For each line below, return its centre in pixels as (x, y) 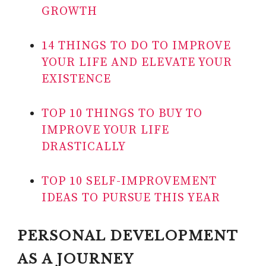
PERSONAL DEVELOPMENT (128, 236)
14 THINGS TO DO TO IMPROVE (136, 46)
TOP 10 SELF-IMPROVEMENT (129, 182)
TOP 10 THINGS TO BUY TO (122, 114)
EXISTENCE (76, 80)
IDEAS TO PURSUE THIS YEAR (131, 198)
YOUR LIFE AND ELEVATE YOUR (137, 63)
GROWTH (69, 12)
